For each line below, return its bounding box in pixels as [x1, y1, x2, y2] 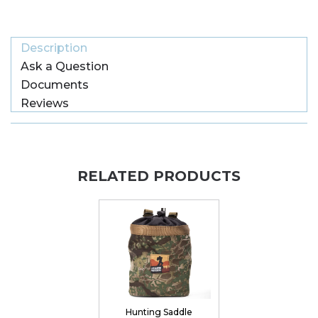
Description [21, 41, 87, 55]
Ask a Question [21, 60, 109, 73]
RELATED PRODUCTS [77, 168, 241, 185]
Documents [21, 78, 89, 92]
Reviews [21, 97, 69, 110]
